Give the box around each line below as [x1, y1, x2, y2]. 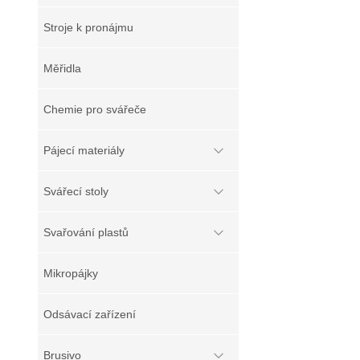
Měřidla [43, 62, 81, 75]
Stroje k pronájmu [43, 21, 133, 34]
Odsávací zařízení [43, 308, 136, 321]
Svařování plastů [43, 226, 129, 239]
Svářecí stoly [43, 185, 108, 198]
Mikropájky [43, 267, 98, 280]
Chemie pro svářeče [43, 103, 146, 116]
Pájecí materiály [43, 144, 125, 157]
